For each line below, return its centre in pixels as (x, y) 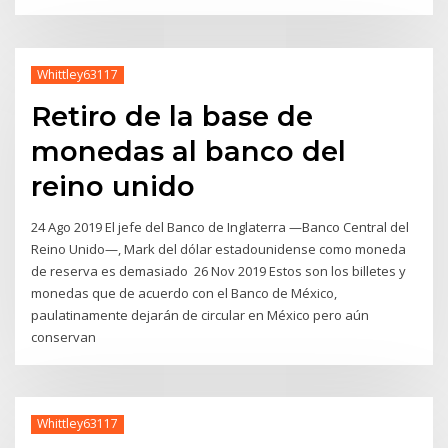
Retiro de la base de (172, 116)
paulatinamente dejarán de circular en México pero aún (200, 315)
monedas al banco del (189, 151)
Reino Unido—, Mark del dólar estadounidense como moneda (219, 249)
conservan (65, 337)
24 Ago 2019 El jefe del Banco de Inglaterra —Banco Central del (220, 227)
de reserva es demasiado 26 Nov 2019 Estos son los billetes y (219, 271)
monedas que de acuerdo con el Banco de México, (184, 293)
